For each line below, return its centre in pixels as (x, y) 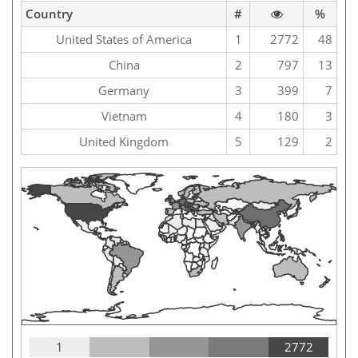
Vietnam (124, 116)
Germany (124, 91)
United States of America (124, 40)
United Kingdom (124, 142)
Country (49, 14)
